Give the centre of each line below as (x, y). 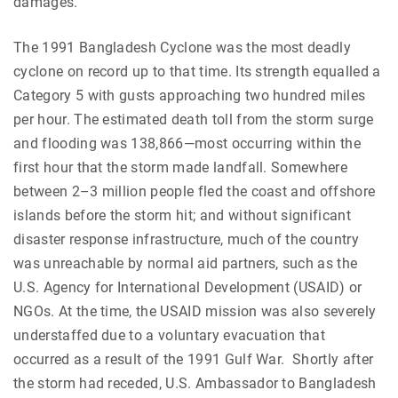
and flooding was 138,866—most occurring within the (187, 143)
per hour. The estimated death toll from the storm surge (194, 119)
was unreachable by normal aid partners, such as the (186, 263)
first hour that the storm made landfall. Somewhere (181, 167)
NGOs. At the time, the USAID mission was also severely (195, 311)
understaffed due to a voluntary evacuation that (170, 335)
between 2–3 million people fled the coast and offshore (195, 191)
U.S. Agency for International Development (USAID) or (188, 287)
